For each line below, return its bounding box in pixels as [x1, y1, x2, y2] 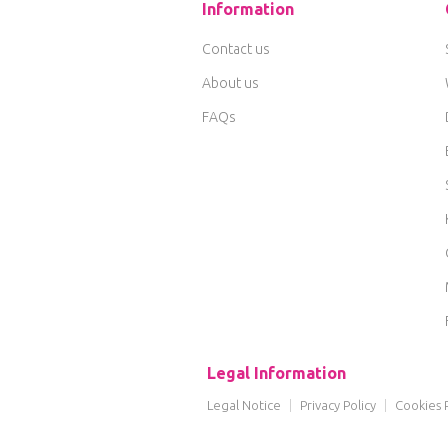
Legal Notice [207, 398, 281, 412]
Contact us [202, 41, 270, 57]
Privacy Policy [300, 398, 376, 412]
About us [202, 75, 259, 91]
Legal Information [207, 364, 346, 382]
